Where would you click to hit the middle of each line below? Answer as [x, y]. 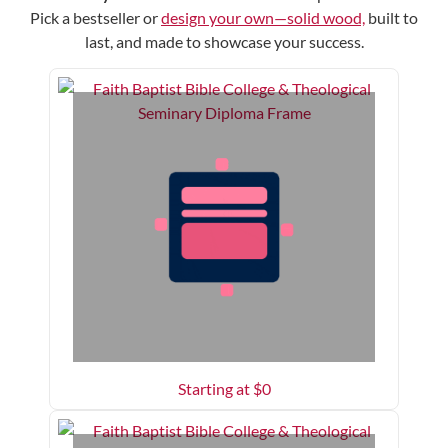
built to [391, 17]
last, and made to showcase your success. [224, 41]
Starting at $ [219, 389]
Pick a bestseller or [95, 17]
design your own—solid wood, [263, 17]
